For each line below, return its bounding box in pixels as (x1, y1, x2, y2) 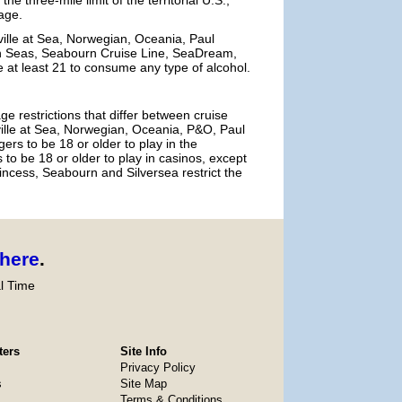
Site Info (119, 345, 167, 358)
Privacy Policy (119, 361, 196, 374)
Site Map (119, 377, 167, 390)
